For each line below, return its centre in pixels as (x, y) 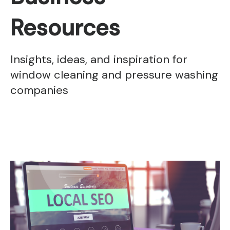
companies (39, 90)
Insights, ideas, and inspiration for (99, 59)
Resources (65, 27)
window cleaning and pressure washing (114, 74)
